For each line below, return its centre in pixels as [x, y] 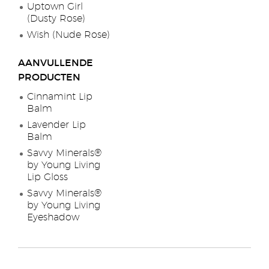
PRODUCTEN [49, 77]
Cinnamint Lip [60, 97]
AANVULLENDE [56, 63]
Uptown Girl [55, 7]
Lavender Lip [56, 125]
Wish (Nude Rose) [68, 35]
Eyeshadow [53, 217]
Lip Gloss [47, 177]
